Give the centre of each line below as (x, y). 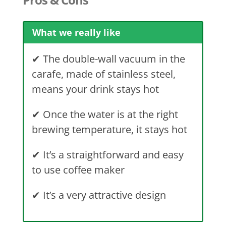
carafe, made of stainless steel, (103, 74)
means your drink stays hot (95, 89)
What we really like (77, 33)
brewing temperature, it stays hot (109, 130)
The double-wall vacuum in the (112, 59)
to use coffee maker (78, 170)
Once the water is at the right (109, 115)
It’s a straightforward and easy (112, 155)
